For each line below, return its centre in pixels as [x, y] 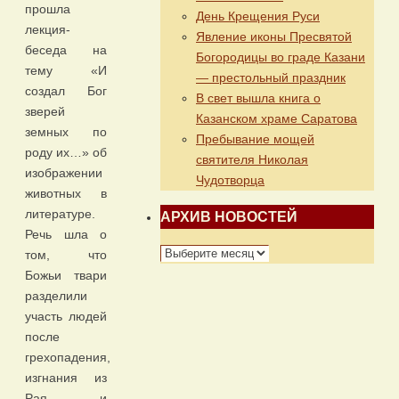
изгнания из [66, 378]
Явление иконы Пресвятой [274, 37]
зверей [45, 112]
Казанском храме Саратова [277, 118]
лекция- [48, 30]
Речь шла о [66, 235]
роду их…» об [66, 153]
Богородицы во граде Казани [281, 57]
